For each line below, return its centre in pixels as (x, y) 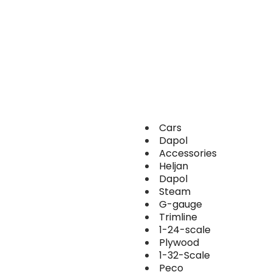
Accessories (188, 153)
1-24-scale (185, 230)
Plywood (179, 243)
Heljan (174, 166)
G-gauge (181, 204)
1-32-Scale (185, 255)
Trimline (178, 217)
